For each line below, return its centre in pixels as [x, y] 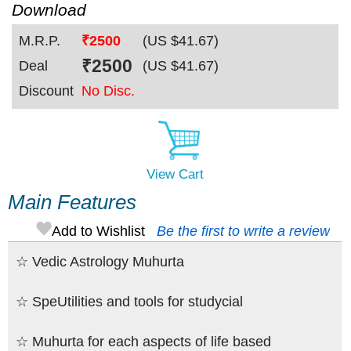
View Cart [175, 174]
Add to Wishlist [98, 231]
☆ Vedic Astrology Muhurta [100, 261]
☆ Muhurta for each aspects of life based [143, 341]
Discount [46, 91]
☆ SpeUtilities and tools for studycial [129, 301]
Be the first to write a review [243, 231]
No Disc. [108, 91]
